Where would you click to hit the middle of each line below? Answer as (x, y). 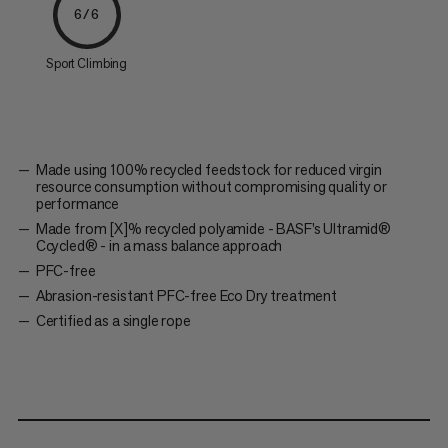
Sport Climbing (87, 63)
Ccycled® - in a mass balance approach (159, 245)
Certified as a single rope (113, 320)
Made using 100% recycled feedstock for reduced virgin (208, 169)
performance (77, 203)
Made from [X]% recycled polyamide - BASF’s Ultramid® (213, 228)
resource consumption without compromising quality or (211, 186)
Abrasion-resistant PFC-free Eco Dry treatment (186, 295)
